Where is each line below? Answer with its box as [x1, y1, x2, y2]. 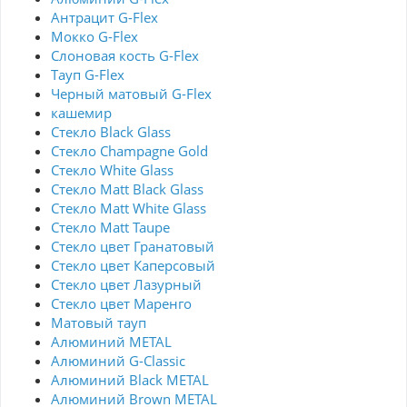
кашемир [51, 104, 112, 123]
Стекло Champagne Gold [51, 142, 208, 161]
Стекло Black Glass [51, 123, 171, 142]
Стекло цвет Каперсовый [51, 256, 215, 275]
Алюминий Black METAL [51, 371, 209, 390]
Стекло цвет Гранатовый [51, 237, 214, 256]
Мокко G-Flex [51, 27, 138, 46]
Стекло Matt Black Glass [51, 180, 203, 199]
